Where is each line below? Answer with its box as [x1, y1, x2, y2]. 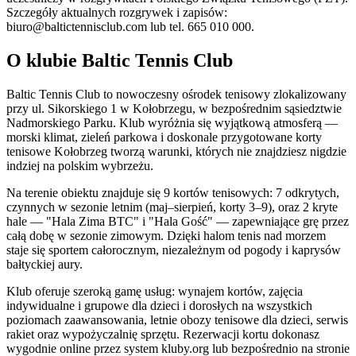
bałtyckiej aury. [6, 257, 83, 271]
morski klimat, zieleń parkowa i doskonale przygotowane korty [6, 130, 322, 144]
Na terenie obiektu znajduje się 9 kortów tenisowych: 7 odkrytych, [6, 185, 339, 199]
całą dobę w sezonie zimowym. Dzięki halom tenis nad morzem [6, 228, 326, 242]
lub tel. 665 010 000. [147, 20, 254, 34]
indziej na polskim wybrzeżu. [6, 158, 153, 172]
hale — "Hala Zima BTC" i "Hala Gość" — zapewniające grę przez [6, 214, 349, 228]
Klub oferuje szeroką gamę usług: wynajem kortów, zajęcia [6, 284, 303, 298]
